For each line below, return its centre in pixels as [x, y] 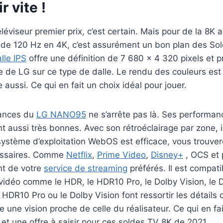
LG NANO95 [61, 115]
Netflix [79, 155]
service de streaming [86, 168]
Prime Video [121, 155]
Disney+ [167, 155]
